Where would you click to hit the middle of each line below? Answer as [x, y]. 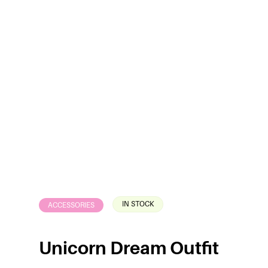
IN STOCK [138, 204]
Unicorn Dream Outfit [129, 248]
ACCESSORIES [71, 205]
